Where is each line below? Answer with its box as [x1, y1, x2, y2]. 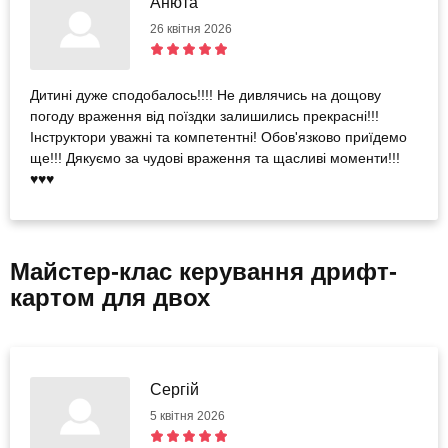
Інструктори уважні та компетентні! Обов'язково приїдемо [30, 128, 407, 145]
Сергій [150, 380, 199, 398]
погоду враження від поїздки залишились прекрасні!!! [30, 107, 379, 124]
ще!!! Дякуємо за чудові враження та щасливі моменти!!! [30, 149, 400, 166]
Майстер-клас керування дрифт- [10, 257, 397, 285]
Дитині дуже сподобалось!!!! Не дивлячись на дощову [30, 86, 381, 103]
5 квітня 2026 [150, 408, 225, 423]
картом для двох [10, 283, 210, 311]
